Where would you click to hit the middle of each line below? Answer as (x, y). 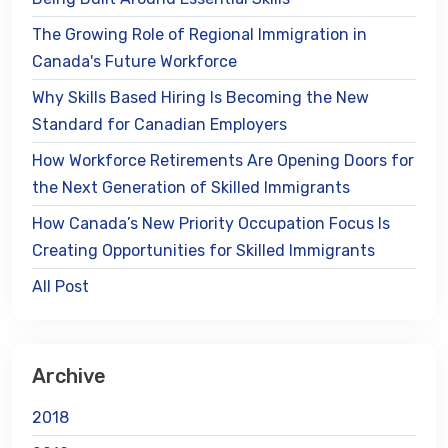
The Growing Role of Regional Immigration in (199, 34)
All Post (60, 286)
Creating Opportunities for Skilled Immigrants (203, 250)
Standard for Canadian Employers (159, 124)
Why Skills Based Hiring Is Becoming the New (200, 97)
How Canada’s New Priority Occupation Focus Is (211, 223)
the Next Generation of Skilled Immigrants (191, 187)
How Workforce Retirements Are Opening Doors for (223, 160)
